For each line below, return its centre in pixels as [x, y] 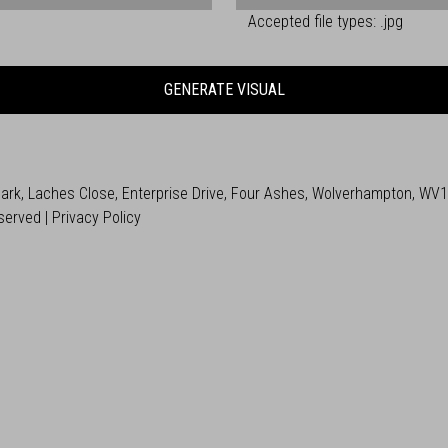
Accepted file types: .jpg [325, 21]
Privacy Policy [96, 217]
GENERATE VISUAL [224, 89]
